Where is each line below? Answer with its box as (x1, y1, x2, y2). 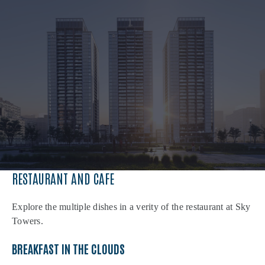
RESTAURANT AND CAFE (12, 170, 114, 187)
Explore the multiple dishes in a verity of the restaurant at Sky (12, 202, 251, 212)
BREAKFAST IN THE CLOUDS (12, 241, 125, 257)
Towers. (12, 216, 43, 227)
